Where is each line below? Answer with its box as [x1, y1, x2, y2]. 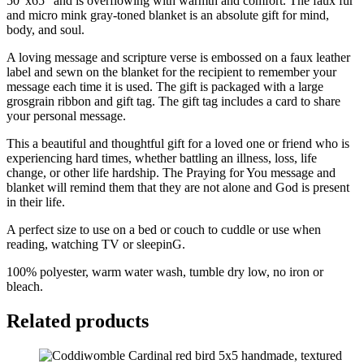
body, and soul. [6, 23, 84, 37]
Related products [6, 310, 149, 332]
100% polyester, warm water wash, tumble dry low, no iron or [6, 265, 323, 279]
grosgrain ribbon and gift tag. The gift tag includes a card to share [6, 94, 340, 109]
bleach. [6, 279, 43, 294]
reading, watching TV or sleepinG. [6, 237, 185, 252]
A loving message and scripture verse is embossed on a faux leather [6, 50, 350, 65]
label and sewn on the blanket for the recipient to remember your [6, 65, 336, 80]
